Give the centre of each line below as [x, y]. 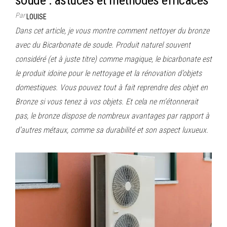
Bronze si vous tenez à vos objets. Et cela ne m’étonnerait [107, 101]
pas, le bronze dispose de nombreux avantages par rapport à [112, 116]
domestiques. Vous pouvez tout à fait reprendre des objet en [111, 87]
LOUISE [36, 16]
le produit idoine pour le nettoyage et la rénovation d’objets [108, 73]
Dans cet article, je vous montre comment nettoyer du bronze [112, 30]
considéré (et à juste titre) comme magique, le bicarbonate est [113, 59]
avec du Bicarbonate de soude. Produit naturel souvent [103, 45]
